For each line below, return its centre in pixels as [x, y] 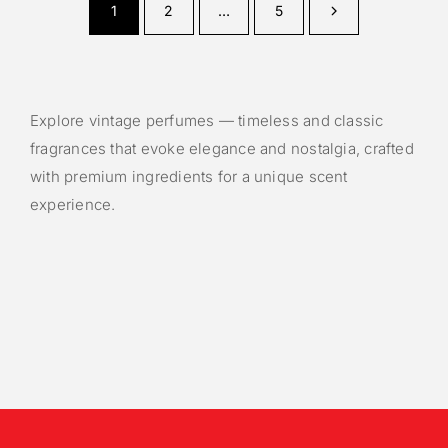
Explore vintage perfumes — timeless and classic [207, 121]
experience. [73, 205]
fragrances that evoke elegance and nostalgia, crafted [222, 149]
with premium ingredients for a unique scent [189, 177]
